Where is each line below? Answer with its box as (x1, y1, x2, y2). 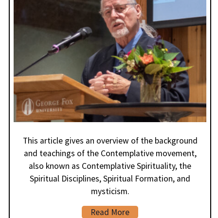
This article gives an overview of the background (22, 135, 198, 146)
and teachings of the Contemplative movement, (23, 147, 197, 159)
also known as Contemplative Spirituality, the (29, 160, 191, 171)
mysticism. (91, 185, 129, 197)
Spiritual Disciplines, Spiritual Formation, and (30, 173, 190, 184)
